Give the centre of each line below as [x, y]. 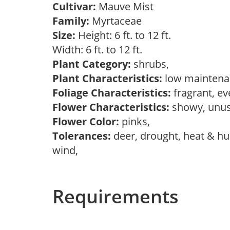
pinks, [137, 121]
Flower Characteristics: [111, 107]
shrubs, [152, 64]
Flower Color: [86, 121]
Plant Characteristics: [107, 78]
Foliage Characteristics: [112, 93]
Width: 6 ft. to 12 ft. [100, 50]
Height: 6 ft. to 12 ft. [123, 35]
